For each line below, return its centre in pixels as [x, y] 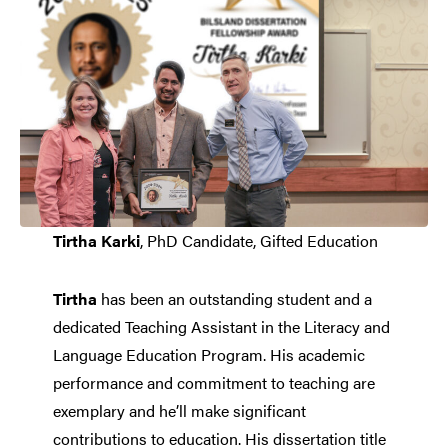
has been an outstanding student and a [236, 298]
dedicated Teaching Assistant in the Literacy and [221, 326]
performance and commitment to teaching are [213, 382]
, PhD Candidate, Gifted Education [258, 240]
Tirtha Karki [96, 240]
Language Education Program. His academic [208, 354]
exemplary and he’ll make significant [179, 410]
